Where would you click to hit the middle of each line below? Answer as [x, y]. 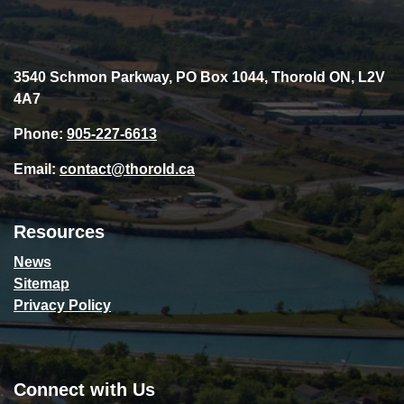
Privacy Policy [62, 306]
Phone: [40, 134]
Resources [59, 232]
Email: [37, 170]
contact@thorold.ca [127, 170]
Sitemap [41, 284]
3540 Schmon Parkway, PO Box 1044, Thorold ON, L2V [199, 78]
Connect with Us [84, 390]
